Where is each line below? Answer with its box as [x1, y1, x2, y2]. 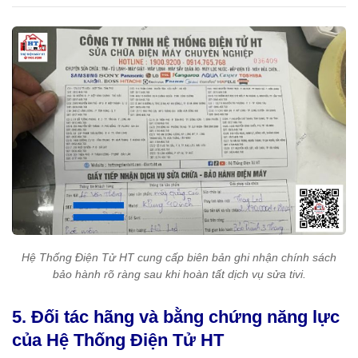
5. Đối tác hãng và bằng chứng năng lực [12, 306, 340, 327]
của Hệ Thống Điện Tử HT [12, 329, 224, 350]
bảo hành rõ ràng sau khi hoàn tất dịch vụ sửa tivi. [52, 267, 306, 280]
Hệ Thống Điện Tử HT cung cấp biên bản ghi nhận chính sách [22, 250, 336, 264]
